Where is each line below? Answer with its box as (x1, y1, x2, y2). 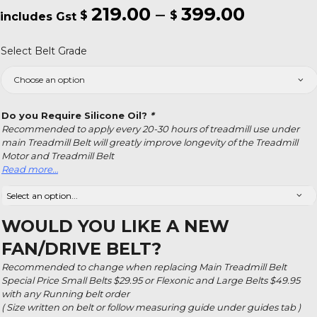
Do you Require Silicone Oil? (1, 109, 150, 121)
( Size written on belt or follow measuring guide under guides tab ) (1, 301, 301, 313)
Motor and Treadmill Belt (1, 149, 114, 161)
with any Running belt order (1, 287, 129, 299)
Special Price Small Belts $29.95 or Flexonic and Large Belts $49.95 (1, 274, 300, 286)
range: (245, 25, 306, 48)
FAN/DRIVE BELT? (1, 238, 161, 259)
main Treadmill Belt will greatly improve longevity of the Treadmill (1, 136, 298, 148)
